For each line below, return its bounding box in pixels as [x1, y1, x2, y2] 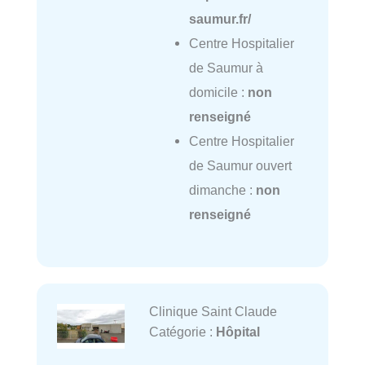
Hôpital [215, 323, 260, 339]
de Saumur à [188, 60, 263, 76]
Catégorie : [148, 323, 216, 339]
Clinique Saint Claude [148, 303, 277, 319]
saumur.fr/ [188, 11, 251, 27]
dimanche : [188, 182, 256, 198]
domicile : [188, 85, 248, 100]
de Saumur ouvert [188, 158, 292, 174]
